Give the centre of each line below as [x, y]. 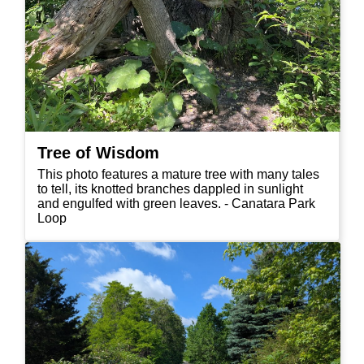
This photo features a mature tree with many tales [178, 175]
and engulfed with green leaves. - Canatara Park [176, 204]
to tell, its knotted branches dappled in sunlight [170, 189]
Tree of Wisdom [98, 153]
